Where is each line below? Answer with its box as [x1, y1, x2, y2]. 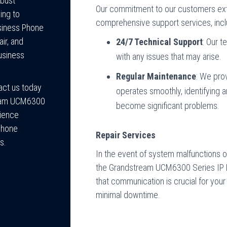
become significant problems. [116, 100, 220, 111]
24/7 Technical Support [116, 36, 203, 47]
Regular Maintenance [116, 71, 197, 82]
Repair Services [96, 130, 156, 140]
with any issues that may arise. [116, 51, 222, 62]
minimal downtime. [96, 190, 161, 200]
